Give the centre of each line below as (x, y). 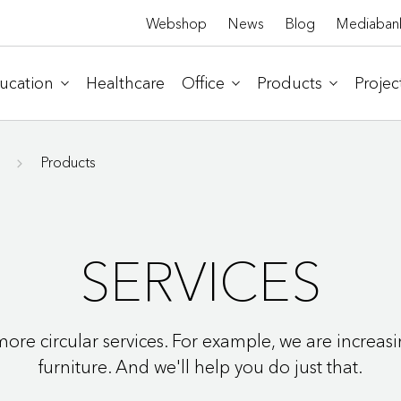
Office (203, 83)
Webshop (176, 23)
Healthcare (125, 83)
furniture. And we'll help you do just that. (200, 367)
